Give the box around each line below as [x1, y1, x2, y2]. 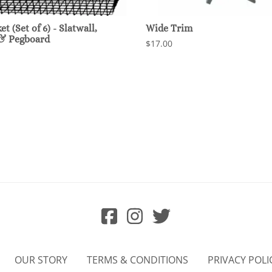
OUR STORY [15, 253, 67, 267]
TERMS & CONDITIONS [87, 253, 188, 267]
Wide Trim [146, 22, 192, 34]
